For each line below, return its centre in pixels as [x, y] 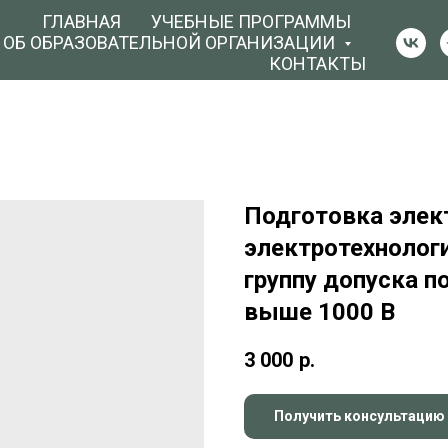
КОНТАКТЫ [317, 63]
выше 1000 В [319, 312]
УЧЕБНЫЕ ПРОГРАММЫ [251, 21]
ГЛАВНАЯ [81, 21]
